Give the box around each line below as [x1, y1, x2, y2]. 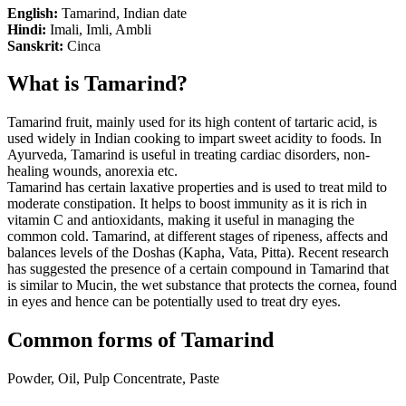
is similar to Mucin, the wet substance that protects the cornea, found [7, 277, 397, 294]
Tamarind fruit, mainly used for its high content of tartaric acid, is [7, 114, 377, 130]
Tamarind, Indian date [62, 5, 187, 21]
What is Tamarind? [7, 72, 188, 96]
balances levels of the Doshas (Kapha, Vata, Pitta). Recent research [7, 245, 389, 261]
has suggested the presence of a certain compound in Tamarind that [7, 261, 389, 277]
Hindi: [7, 21, 50, 37]
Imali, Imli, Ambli [50, 21, 151, 37]
